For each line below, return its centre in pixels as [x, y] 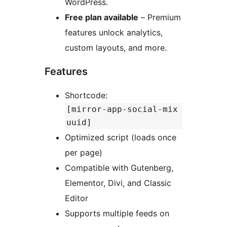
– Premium [160, 17]
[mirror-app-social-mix [122, 109]
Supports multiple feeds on [117, 214]
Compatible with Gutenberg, [119, 168]
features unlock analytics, [114, 33]
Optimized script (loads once [121, 138]
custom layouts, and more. [116, 48]
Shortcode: [87, 96]
